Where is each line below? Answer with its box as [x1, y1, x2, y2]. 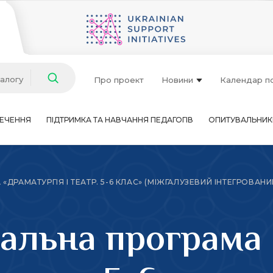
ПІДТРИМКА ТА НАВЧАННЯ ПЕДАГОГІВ [46, 115, 193, 124]
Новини [161, 75, 193, 85]
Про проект [94, 75, 144, 85]
